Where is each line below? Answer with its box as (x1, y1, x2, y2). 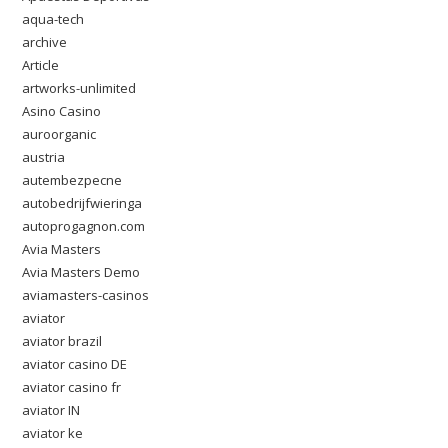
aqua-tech (22, 10, 85, 28)
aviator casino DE (22, 355, 128, 373)
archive (22, 33, 68, 51)
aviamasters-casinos (22, 286, 150, 304)
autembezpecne (22, 171, 123, 189)
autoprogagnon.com (22, 217, 146, 235)
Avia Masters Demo (22, 263, 141, 281)
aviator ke (22, 424, 84, 442)
